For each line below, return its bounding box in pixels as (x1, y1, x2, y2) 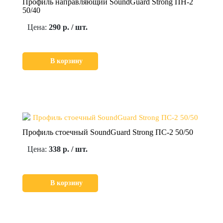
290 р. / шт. (49, 22, 88, 31)
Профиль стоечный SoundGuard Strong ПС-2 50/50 (22, 127, 193, 136)
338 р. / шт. (49, 144, 88, 153)
